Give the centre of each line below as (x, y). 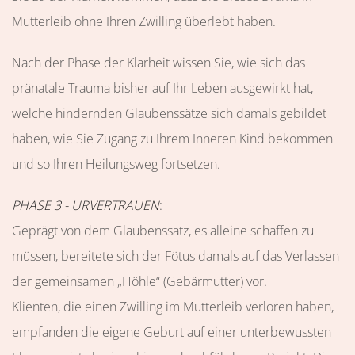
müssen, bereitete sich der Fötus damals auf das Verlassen (176, 256)
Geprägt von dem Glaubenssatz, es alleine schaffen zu (163, 231)
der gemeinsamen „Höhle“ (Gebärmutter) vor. (139, 281)
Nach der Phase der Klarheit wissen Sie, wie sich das (158, 63)
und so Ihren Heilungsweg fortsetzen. (116, 164)
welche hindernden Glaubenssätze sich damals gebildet (169, 113)
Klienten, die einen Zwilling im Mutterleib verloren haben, (173, 307)
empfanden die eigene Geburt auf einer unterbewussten (172, 332)
